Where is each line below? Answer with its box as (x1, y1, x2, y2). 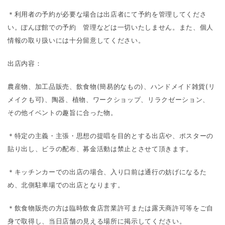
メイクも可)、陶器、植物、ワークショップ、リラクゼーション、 (8, 95, 209, 103)
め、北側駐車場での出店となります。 (8, 181, 125, 189)
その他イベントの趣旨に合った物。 (8, 108, 118, 117)
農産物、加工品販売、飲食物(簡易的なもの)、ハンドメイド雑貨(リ (8, 82, 215, 90)
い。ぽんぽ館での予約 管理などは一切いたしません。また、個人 (8, 23, 213, 31)
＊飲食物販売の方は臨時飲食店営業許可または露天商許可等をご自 (8, 204, 213, 212)
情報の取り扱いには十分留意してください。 (8, 36, 145, 44)
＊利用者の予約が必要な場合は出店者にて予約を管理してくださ (8, 10, 207, 18)
